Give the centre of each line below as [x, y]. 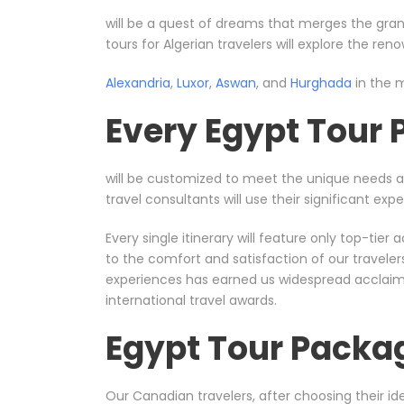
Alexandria [138, 83]
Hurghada [321, 83]
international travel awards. [191, 301]
